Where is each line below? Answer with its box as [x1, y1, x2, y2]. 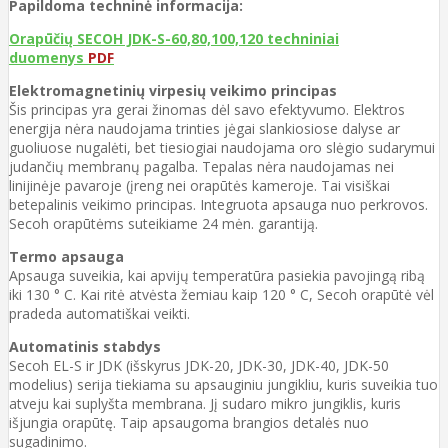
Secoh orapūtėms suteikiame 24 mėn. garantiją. [9, 213, 318, 233]
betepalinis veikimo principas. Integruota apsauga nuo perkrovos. [9, 194, 428, 214]
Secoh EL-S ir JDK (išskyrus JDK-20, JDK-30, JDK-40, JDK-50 [9, 355, 389, 375]
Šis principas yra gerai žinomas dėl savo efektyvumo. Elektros [9, 99, 405, 119]
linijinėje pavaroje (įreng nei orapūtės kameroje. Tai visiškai [9, 175, 390, 195]
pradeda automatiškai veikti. [9, 303, 190, 323]
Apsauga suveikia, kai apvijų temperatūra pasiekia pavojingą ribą [9, 265, 425, 285]
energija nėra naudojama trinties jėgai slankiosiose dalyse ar [9, 118, 400, 138]
